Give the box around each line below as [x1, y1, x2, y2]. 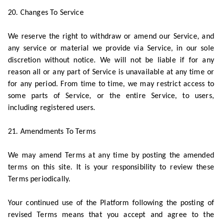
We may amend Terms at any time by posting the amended [8, 152, 214, 160]
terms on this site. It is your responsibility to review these [8, 164, 214, 171]
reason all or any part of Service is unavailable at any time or [8, 68, 214, 76]
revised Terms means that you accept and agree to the [8, 211, 214, 219]
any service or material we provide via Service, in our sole [8, 45, 214, 53]
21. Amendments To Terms [8, 128, 96, 136]
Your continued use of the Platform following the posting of [8, 199, 214, 207]
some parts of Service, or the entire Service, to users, [8, 92, 214, 100]
